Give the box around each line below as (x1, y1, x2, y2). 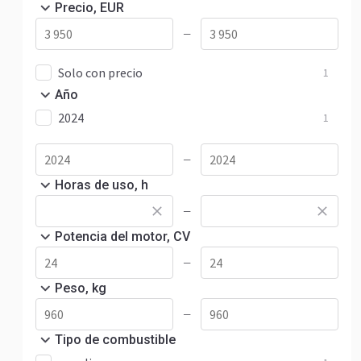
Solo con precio (58, 64, 143, 81)
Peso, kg (55, 280, 106, 296)
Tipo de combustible (55, 332, 176, 347)
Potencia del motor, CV (55, 229, 190, 244)
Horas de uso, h (55, 177, 148, 193)
